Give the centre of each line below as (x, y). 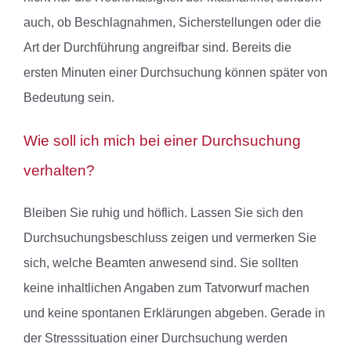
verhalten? (59, 171)
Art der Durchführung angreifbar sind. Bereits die (157, 48)
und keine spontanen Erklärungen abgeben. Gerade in (174, 313)
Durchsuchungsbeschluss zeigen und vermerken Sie (170, 238)
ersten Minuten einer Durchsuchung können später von (175, 73)
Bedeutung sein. (69, 98)
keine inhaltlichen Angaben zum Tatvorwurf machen (166, 288)
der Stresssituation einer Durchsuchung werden (156, 338)
